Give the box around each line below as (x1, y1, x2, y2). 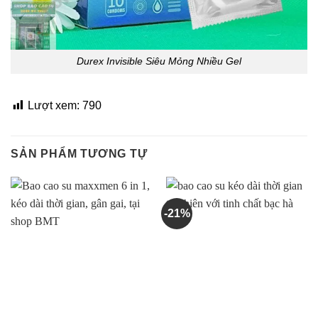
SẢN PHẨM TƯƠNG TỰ (11, 148, 148, 160)
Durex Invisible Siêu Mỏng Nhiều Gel (77, 55, 241, 67)
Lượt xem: (28, 99, 79, 112)
